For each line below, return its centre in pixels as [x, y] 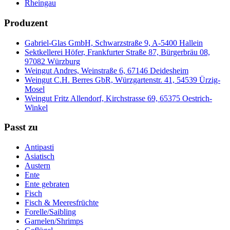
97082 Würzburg [52, 61]
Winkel [36, 107]
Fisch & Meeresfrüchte [62, 203]
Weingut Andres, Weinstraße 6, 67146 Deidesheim [107, 70]
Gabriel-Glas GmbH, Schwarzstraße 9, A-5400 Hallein [114, 43]
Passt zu [21, 127]
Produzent [26, 23]
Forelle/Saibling [50, 212]
